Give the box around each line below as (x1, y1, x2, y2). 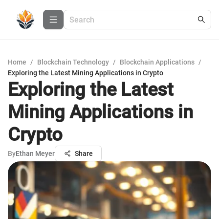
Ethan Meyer (16, 150, 55, 157)
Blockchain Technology (37, 58, 109, 66)
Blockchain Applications (120, 58, 195, 66)
